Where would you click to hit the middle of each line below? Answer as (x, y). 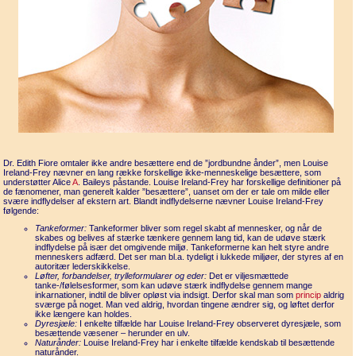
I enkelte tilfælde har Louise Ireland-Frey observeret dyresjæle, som (209, 323)
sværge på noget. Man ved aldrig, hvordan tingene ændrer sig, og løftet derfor (185, 304)
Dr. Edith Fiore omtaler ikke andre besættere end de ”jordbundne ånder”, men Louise (166, 163)
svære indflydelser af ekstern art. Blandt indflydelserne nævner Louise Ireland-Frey (163, 201)
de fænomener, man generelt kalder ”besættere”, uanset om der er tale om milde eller (166, 192)
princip (308, 295)
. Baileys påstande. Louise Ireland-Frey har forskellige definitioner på (209, 182)
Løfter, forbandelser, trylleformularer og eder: (121, 276)
